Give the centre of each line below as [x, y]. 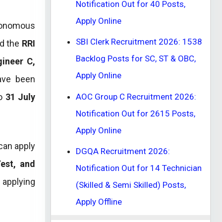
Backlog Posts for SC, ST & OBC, [136, 58]
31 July [20, 97]
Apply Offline [99, 202]
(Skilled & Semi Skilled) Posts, [131, 185]
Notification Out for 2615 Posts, [136, 113]
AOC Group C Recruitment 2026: [136, 96]
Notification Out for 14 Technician [139, 168]
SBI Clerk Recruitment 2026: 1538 [139, 42]
